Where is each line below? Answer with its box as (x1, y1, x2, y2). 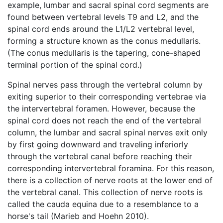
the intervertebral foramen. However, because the (7, 103, 195, 113)
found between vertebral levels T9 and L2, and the (7, 11, 199, 22)
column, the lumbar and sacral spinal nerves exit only (7, 127, 208, 137)
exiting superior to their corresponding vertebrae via (7, 91, 206, 102)
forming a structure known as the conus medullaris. (7, 35, 201, 46)
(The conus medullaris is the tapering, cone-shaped (7, 47, 201, 58)
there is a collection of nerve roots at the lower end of (7, 175, 213, 185)
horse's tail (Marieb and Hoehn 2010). (7, 211, 149, 221)
